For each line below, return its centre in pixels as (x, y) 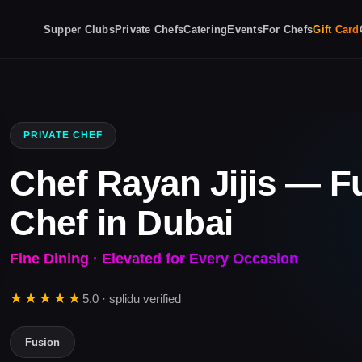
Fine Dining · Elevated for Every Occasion (154, 259)
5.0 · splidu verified (132, 298)
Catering (206, 29)
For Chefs (288, 29)
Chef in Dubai (122, 223)
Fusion (42, 342)
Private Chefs (149, 29)
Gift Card (336, 29)
